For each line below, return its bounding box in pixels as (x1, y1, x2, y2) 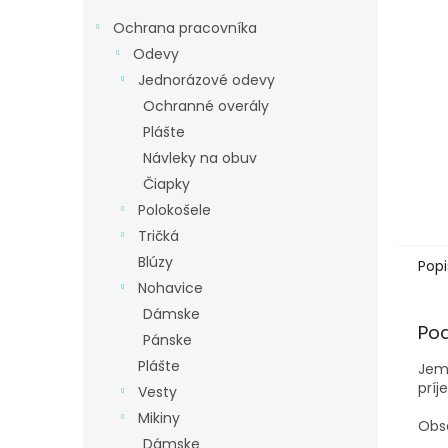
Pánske (143, 330, 192, 350)
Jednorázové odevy (138, 70, 275, 90)
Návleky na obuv (143, 148, 257, 168)
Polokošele (138, 200, 211, 220)
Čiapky (143, 174, 190, 194)
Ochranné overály (143, 96, 269, 116)
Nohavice (138, 278, 203, 298)
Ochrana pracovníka (113, 18, 257, 38)
